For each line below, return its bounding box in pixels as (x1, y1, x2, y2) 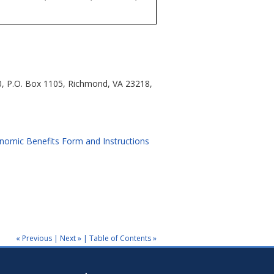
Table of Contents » (89, 232, 157, 243)
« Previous (16, 232, 52, 243)
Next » (60, 232, 81, 243)
